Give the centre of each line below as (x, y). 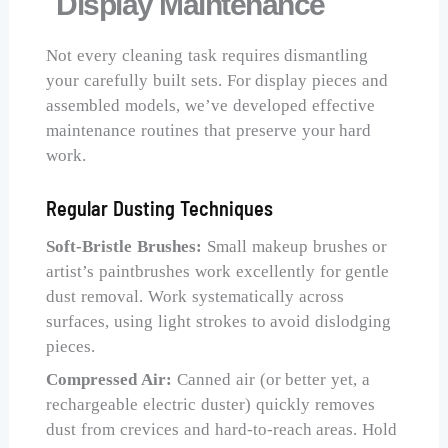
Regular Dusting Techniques (159, 207)
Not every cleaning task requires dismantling (207, 55)
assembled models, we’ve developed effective (210, 105)
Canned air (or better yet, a (271, 380)
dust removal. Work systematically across (195, 296)
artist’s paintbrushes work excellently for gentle (218, 271)
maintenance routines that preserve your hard (209, 130)
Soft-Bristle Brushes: (124, 246)
